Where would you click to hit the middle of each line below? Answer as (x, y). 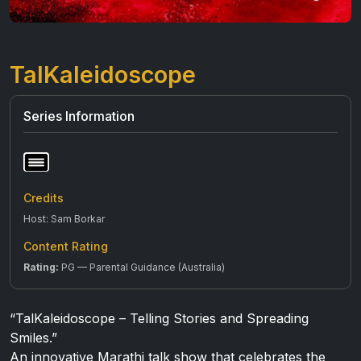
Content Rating (66, 246)
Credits (44, 197)
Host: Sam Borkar (64, 218)
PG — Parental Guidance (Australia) (142, 267)
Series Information (79, 116)
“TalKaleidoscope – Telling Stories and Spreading (159, 318)
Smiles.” (33, 337)
